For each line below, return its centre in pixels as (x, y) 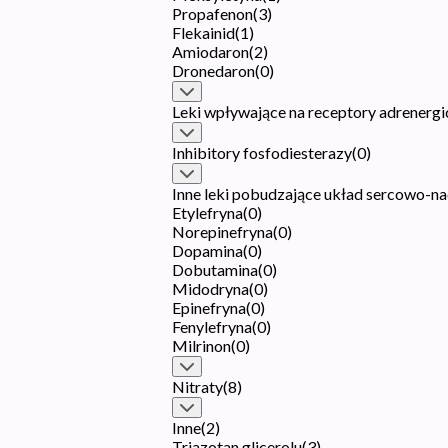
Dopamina (207, 250)
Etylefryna (207, 212)
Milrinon (201, 345)
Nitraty (197, 386)
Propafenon (212, 13)
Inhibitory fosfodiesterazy (262, 152)
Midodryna (210, 288)
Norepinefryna (222, 231)
